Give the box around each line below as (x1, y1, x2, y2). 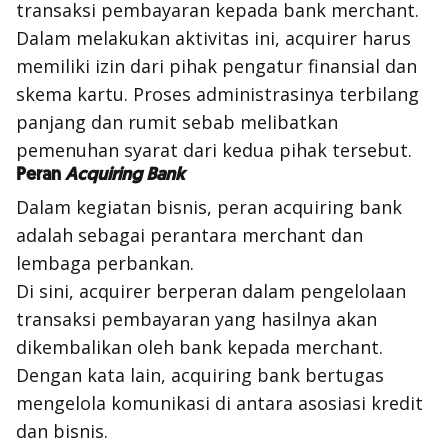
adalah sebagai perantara (16, 223, 242, 247)
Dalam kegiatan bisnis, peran (16, 195, 273, 219)
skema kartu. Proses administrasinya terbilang (16, 82, 419, 106)
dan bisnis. (16, 419, 108, 443)
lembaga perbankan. (16, 251, 194, 275)
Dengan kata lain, (16, 363, 171, 387)
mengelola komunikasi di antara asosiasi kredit (16, 391, 423, 415)
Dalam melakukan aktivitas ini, (16, 26, 285, 50)
